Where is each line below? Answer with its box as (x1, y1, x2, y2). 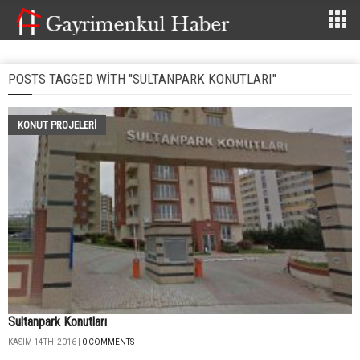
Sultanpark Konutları (8, 314, 107, 330)
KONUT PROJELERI (18, 119, 96, 131)
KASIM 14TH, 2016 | (8, 337, 82, 347)
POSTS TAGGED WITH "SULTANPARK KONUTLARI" (8, 71, 276, 87)
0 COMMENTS (82, 337, 134, 347)
